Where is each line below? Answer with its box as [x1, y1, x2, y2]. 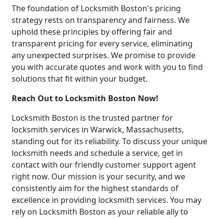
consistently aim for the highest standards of [12, 182, 178, 194]
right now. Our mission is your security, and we [12, 171, 185, 182]
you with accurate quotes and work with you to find [12, 61, 203, 72]
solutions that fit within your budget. [12, 73, 148, 84]
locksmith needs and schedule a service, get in [12, 147, 183, 158]
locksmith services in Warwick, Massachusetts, [12, 124, 184, 135]
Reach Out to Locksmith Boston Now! [12, 92, 158, 104]
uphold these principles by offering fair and [12, 26, 172, 37]
